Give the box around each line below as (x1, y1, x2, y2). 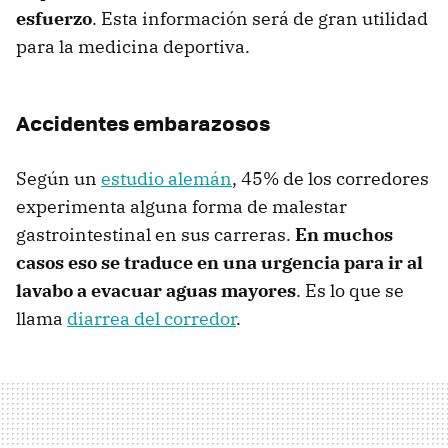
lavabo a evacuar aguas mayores (16, 279, 296, 303)
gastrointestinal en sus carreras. (16, 223, 295, 247)
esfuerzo (16, 7, 92, 31)
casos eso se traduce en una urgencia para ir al (16, 251, 423, 275)
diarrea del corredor (67, 307, 236, 331)
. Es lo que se (296, 279, 404, 303)
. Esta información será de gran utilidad (92, 7, 428, 31)
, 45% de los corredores (232, 167, 429, 191)
